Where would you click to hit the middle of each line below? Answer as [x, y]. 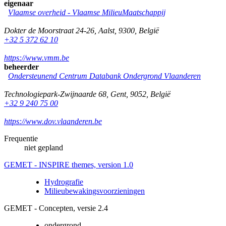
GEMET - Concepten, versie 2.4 [56, 208]
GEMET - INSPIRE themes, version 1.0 [69, 164]
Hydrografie [64, 182]
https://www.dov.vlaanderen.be [53, 121]
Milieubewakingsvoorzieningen [95, 191]
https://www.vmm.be [37, 58]
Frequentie [21, 138]
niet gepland [44, 147]
